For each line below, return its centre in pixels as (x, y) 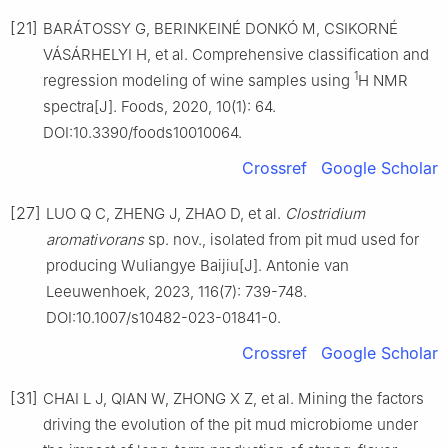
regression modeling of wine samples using (198, 80)
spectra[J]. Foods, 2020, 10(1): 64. (159, 106)
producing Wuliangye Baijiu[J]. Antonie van (197, 265)
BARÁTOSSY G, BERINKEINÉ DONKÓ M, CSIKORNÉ (220, 28)
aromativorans (95, 239)
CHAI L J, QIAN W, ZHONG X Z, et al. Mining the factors (233, 398)
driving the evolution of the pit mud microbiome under (230, 424)
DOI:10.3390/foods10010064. (142, 132)
